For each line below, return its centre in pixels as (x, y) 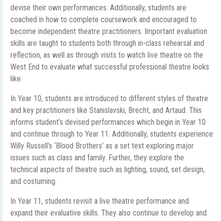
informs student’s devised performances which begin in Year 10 (108, 122)
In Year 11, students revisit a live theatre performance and (101, 201)
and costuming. (34, 181)
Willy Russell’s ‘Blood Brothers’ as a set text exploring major (102, 146)
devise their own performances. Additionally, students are (98, 8)
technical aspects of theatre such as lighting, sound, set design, (108, 169)
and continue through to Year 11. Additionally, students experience (112, 134)
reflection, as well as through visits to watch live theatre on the (107, 55)
